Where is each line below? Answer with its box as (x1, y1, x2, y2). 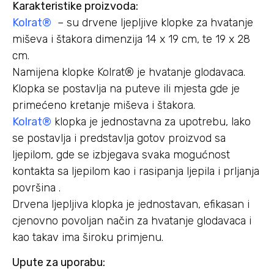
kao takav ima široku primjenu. (12, 230, 163, 244)
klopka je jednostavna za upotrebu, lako (51, 114, 251, 128)
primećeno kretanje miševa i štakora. (12, 98, 195, 112)
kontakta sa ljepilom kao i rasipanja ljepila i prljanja (12, 164, 259, 178)
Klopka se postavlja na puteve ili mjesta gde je (12, 81, 240, 95)
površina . (12, 180, 61, 194)
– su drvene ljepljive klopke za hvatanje (51, 15, 253, 29)
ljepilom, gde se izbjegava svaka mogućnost (12, 147, 230, 161)
